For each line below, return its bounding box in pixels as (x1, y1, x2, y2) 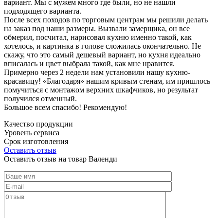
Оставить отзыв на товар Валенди (4, 154, 117, 163)
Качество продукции (4, 119, 73, 128)
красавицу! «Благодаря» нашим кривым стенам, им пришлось (4, 76, 210, 85)
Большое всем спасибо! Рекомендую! (4, 103, 127, 111)
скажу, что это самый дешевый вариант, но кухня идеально (4, 50, 200, 59)
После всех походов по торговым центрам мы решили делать (4, 15, 208, 24)
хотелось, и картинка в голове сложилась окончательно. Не (4, 41, 201, 50)
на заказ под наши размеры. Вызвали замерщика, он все (4, 24, 190, 33)
